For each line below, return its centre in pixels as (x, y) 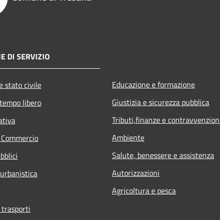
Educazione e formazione (153, 84)
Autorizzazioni (136, 173)
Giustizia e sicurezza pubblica (161, 102)
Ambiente (128, 137)
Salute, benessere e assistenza (163, 155)
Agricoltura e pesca (144, 190)
